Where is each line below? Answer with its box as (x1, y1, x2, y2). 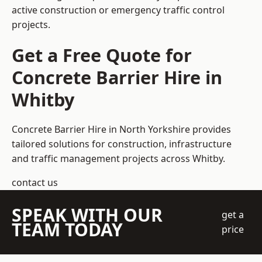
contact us (12, 176, 58, 189)
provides (190, 123, 231, 136)
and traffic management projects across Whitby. (12, 152, 225, 166)
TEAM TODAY (12, 218, 123, 242)
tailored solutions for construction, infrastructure (12, 137, 232, 151)
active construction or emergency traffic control (12, 4, 225, 17)
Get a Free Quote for (12, 43, 192, 68)
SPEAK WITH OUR (12, 203, 163, 227)
